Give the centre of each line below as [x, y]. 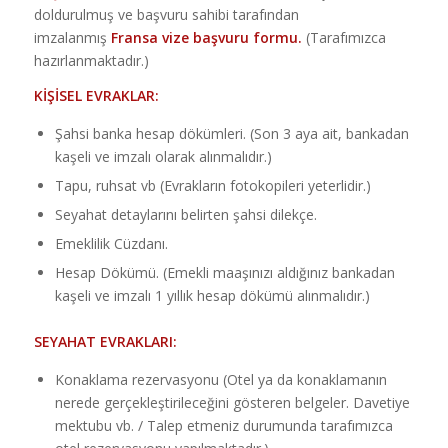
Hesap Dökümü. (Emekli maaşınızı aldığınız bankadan [224, 272]
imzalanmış [72, 37]
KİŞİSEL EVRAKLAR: [96, 95]
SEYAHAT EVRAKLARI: [105, 341]
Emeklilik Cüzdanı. [111, 243]
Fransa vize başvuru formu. [206, 37]
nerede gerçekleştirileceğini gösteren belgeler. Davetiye [232, 402]
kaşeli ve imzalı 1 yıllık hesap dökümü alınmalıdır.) [212, 295]
